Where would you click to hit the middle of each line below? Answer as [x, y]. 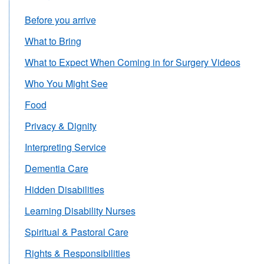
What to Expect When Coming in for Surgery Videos [132, 62]
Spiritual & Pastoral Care [76, 232]
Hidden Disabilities [64, 189]
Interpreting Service [65, 147]
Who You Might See [66, 83]
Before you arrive [60, 20]
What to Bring [53, 41]
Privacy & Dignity [60, 126]
